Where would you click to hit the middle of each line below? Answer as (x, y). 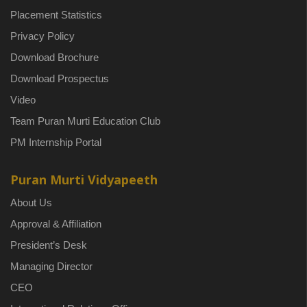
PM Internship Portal (56, 142)
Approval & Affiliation (56, 224)
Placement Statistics (56, 15)
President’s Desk (49, 245)
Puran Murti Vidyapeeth (84, 180)
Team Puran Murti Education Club (85, 121)
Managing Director (51, 266)
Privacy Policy (42, 36)
